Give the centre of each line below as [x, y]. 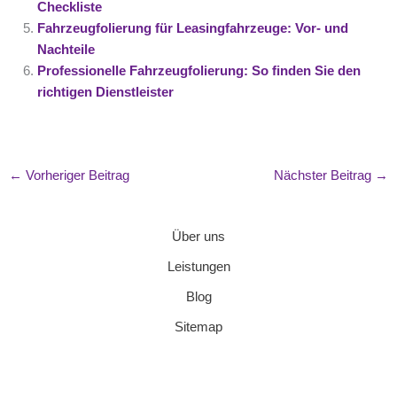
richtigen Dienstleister [106, 92]
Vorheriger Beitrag [75, 176]
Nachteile [66, 49]
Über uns [198, 236]
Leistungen [198, 266]
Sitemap [198, 327]
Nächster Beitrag [325, 176]
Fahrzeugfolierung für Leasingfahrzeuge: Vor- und [193, 28]
